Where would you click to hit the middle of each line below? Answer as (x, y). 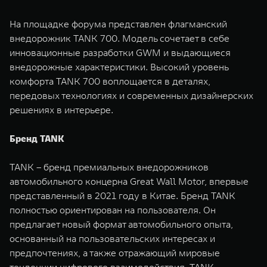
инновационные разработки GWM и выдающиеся (120, 52)
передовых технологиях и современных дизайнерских (131, 95)
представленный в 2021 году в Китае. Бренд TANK (122, 195)
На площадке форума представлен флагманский (118, 24)
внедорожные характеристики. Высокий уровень (119, 67)
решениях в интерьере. (61, 110)
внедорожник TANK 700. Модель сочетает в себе (119, 38)
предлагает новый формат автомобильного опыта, (121, 224)
